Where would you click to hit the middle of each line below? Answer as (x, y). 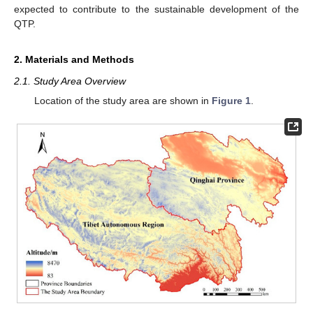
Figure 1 (231, 101)
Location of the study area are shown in (123, 101)
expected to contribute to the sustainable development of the (156, 9)
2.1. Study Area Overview (70, 81)
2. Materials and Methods (74, 59)
